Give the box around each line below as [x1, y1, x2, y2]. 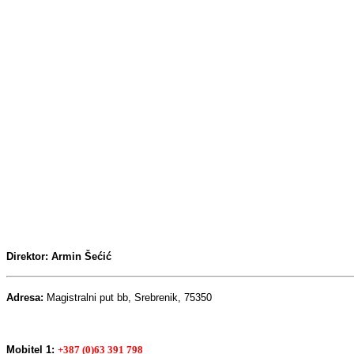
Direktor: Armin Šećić [6, 250, 111, 262]
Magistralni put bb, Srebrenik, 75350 [47, 291, 212, 303]
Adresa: [6, 291, 47, 303]
